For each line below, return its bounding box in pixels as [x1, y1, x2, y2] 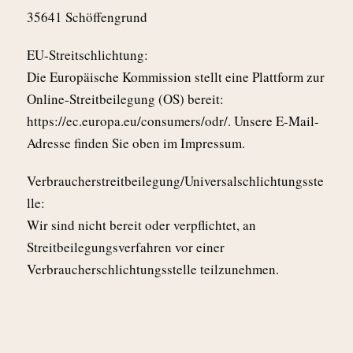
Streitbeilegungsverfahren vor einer [27, 238, 225, 257]
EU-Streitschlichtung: [27, 46, 148, 65]
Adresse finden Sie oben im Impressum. [27, 134, 245, 153]
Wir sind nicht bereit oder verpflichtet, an [27, 216, 256, 235]
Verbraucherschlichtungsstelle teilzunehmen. [27, 260, 279, 279]
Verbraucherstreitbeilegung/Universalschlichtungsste [27, 172, 324, 191]
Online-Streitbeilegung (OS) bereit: [27, 90, 224, 109]
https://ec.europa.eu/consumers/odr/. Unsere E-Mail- [27, 112, 319, 131]
